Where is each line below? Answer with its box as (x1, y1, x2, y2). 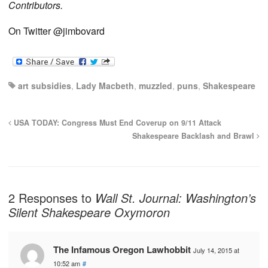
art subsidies (18, 80, 71, 92)
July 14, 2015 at (193, 245, 239, 255)
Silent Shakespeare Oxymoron (8, 203, 170, 221)
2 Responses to (8, 189, 95, 207)
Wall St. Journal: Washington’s (95, 189, 256, 207)
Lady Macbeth (76, 80, 134, 92)
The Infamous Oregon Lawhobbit (53, 243, 191, 257)
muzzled (139, 80, 172, 92)
